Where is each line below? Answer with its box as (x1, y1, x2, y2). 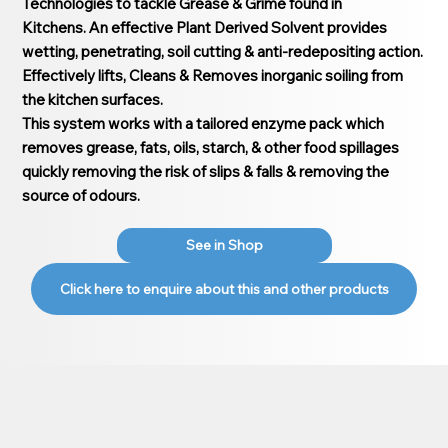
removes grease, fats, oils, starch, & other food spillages (22, 137, 400, 157)
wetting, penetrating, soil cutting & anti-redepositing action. (22, 41, 424, 61)
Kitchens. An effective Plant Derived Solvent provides (22, 17, 388, 37)
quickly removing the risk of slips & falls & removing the (22, 161, 390, 181)
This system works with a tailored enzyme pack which (22, 113, 385, 133)
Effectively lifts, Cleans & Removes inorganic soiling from (22, 65, 404, 85)
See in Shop (185, 236, 263, 255)
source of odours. (22, 185, 141, 205)
